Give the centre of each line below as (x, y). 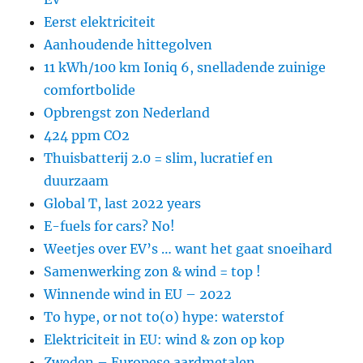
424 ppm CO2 (87, 135)
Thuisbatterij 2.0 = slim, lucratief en (159, 158)
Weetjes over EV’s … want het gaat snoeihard (188, 248)
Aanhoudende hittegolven (128, 44)
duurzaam (77, 180)
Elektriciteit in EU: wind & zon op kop (164, 339)
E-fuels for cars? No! (110, 226)
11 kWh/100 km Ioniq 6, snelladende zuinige (185, 67)
